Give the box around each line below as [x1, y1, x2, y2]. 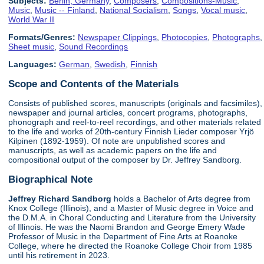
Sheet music [8, 42, 55, 52]
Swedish [94, 60, 126, 70]
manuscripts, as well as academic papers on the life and [8, 146, 217, 156]
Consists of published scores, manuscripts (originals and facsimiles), [8, 98, 263, 108]
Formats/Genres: [8, 32, 76, 42]
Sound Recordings [59, 42, 128, 52]
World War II [8, 14, 55, 24]
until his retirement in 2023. [8, 250, 110, 260]
